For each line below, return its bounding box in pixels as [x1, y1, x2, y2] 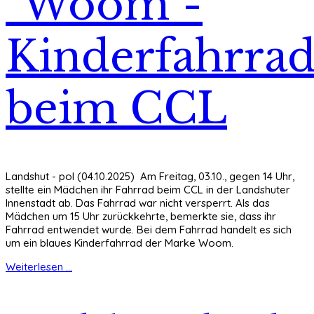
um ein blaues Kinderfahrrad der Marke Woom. [6, 235, 233, 250]
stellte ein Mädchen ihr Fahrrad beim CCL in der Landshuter [6, 182, 290, 196]
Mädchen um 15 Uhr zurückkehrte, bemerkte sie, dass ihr [6, 209, 276, 223]
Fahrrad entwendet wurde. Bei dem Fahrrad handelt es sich [6, 222, 292, 236]
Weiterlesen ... [6, 259, 72, 273]
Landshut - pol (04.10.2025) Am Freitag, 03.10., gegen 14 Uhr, [6, 169, 294, 183]
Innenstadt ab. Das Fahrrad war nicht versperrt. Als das [6, 196, 270, 210]
